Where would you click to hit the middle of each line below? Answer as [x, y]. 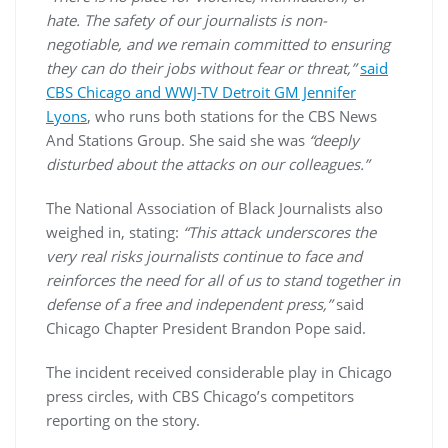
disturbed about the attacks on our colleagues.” [207, 164]
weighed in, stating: [114, 232]
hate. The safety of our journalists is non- [186, 20]
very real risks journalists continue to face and [204, 256]
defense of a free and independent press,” [189, 304]
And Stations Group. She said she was [177, 140]
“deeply [334, 140]
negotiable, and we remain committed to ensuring [218, 44]
